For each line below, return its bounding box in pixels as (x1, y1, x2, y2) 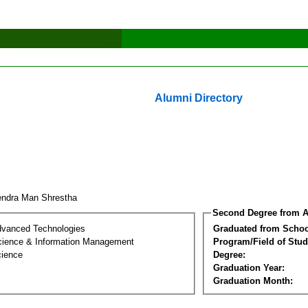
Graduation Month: (213, 275, 293, 286)
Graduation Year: (213, 262, 285, 273)
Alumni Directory (155, 92, 243, 104)
